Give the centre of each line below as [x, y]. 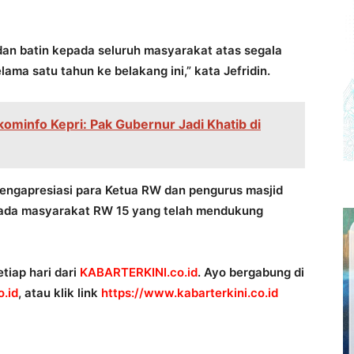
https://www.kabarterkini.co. [185, 293]
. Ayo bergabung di [251, 272]
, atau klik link [60, 293]
